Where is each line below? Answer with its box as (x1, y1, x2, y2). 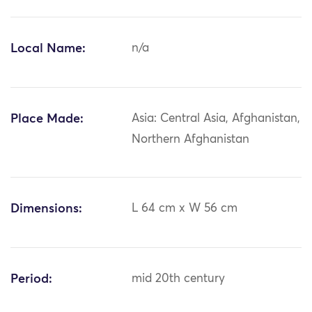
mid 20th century (132, 273, 226, 286)
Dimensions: (10, 203, 82, 216)
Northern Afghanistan (132, 134, 250, 146)
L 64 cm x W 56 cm (132, 203, 238, 215)
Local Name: (10, 42, 86, 56)
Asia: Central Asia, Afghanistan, (132, 113, 301, 125)
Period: (10, 273, 52, 286)
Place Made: (10, 113, 84, 126)
